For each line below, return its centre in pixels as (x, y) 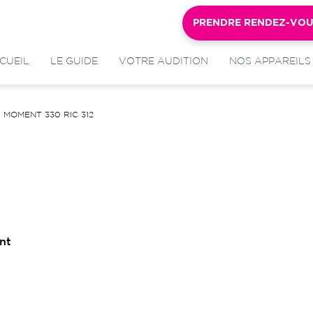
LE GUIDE (74, 61)
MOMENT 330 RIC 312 (49, 115)
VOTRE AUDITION (163, 61)
